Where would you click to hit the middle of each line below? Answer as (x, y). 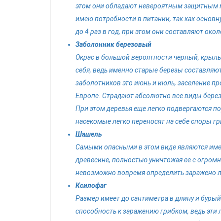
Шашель (89, 134)
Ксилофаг (91, 185)
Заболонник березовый (113, 44)
